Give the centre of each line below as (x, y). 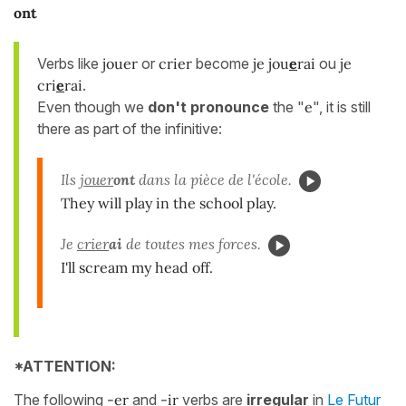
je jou (271, 63)
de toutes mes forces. (192, 243)
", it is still (342, 106)
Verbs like (70, 63)
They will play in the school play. (169, 203)
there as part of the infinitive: (130, 128)
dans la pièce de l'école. (213, 179)
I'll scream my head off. (137, 267)
